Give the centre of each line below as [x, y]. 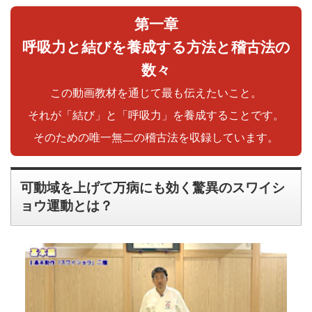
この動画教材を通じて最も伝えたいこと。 [156, 93]
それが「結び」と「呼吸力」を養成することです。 [156, 115]
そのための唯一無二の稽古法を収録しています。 [156, 137]
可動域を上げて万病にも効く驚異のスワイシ [153, 188]
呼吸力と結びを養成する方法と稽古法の [156, 47]
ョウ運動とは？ [67, 206]
